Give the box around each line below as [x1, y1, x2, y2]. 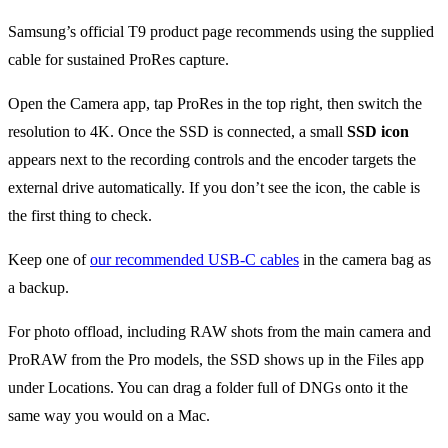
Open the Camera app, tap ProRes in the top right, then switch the [8, 95, 422, 113]
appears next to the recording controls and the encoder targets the [8, 151, 416, 169]
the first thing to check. [8, 207, 152, 225]
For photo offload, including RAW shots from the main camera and [8, 323, 431, 341]
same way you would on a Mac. [8, 407, 210, 425]
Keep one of [8, 251, 90, 269]
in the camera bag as [299, 251, 431, 269]
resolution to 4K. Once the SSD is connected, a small [8, 123, 347, 141]
